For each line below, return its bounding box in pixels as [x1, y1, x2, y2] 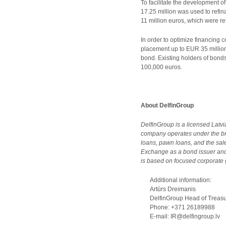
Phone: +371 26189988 [141, 204, 215, 211]
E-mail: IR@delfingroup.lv [141, 213, 220, 220]
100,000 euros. [141, 64, 183, 71]
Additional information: [141, 177, 212, 184]
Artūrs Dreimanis [141, 186, 196, 193]
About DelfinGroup [141, 102, 194, 109]
